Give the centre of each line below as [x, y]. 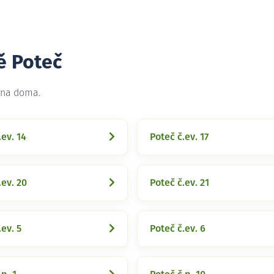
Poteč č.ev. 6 [178, 229]
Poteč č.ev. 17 [179, 137]
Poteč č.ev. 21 [180, 183]
